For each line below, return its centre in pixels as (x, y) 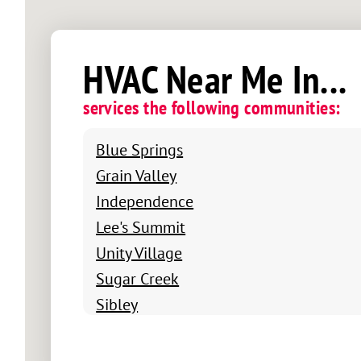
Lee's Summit (141, 226)
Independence (145, 201)
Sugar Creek (138, 278)
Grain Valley (137, 175)
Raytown (127, 330)
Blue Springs (140, 149)
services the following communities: (212, 107)
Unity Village (139, 252)
